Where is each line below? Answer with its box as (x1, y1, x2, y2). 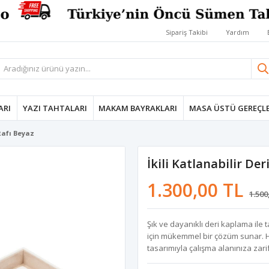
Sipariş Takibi (166, 28, 208, 37)
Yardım (226, 28, 250, 37)
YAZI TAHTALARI (22, 102, 87, 113)
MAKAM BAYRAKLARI (98, 102, 178, 113)
